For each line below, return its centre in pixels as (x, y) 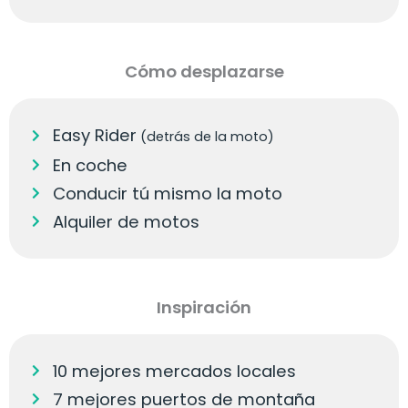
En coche (90, 165)
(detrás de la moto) (205, 136)
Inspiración (204, 307)
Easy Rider (94, 135)
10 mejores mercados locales (174, 371)
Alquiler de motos (126, 221)
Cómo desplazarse (204, 71)
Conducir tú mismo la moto (167, 193)
